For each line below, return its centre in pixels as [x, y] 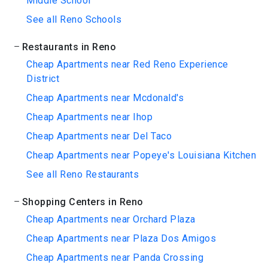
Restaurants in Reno [69, 47]
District [43, 79]
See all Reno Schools [74, 19]
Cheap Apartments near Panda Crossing [115, 258]
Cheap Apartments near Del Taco [99, 136]
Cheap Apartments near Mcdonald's [105, 98]
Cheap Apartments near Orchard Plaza [111, 219]
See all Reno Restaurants [83, 174]
